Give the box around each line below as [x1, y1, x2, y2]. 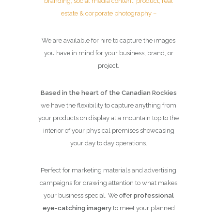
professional [133, 192, 174, 199]
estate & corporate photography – [61, 10, 156, 17]
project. [98, 62, 119, 69]
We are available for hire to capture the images [42, 37, 175, 44]
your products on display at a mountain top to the [38, 114, 179, 122]
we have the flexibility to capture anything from [41, 102, 176, 109]
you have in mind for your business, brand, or [44, 49, 173, 57]
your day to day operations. [70, 139, 147, 147]
